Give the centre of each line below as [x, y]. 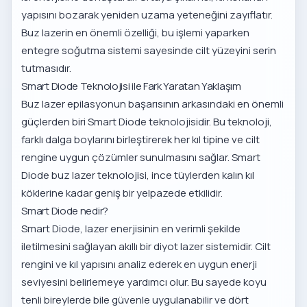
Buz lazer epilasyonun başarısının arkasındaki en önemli [153, 104]
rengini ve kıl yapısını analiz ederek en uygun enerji [139, 265]
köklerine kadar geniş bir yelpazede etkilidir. [122, 193]
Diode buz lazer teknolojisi [84, 175]
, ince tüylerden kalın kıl [201, 175]
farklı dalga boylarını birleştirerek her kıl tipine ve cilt [141, 140]
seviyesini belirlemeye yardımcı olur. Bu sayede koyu [144, 282]
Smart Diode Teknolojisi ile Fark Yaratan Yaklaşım [131, 86]
